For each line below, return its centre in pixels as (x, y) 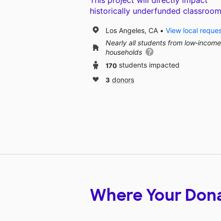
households (125, 52)
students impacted (149, 65)
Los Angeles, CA (132, 30)
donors (123, 80)
